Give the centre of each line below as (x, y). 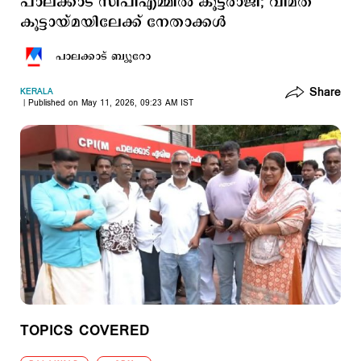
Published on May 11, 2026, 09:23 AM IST (111, 103)
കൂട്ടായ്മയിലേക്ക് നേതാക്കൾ (123, 23)
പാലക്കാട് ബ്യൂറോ (103, 56)
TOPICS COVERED (85, 331)
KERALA (37, 92)
